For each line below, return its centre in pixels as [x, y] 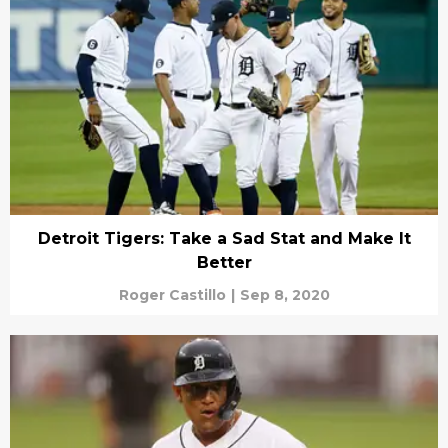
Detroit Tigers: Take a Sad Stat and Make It [224, 238]
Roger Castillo [172, 294]
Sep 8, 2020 [284, 294]
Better [224, 262]
